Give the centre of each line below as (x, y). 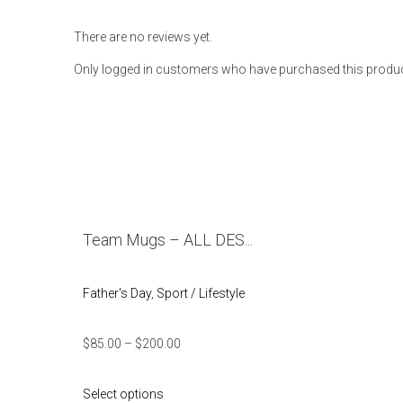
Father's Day (117, 293)
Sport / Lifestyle (201, 293)
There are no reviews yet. (143, 37)
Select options (123, 394)
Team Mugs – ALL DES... (168, 240)
